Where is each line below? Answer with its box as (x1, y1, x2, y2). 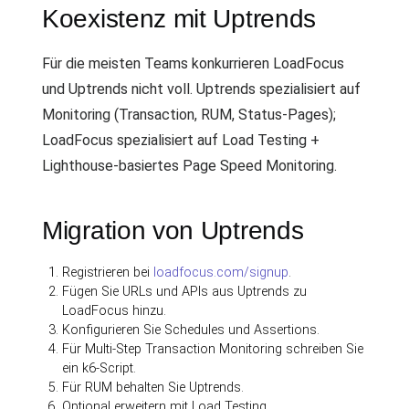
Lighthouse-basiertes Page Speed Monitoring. (42, 157, 337, 174)
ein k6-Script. (62, 361, 137, 376)
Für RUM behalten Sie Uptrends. (62, 380, 245, 395)
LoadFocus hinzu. (62, 303, 167, 319)
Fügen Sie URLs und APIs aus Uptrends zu (62, 284, 308, 299)
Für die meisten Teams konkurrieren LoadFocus (42, 55, 344, 72)
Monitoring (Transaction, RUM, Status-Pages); (42, 106, 336, 123)
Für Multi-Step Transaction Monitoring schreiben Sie (62, 341, 364, 357)
